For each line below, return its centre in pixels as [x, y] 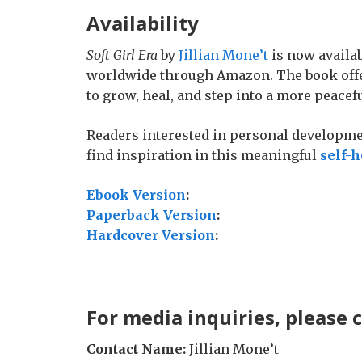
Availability [143, 23]
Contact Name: [136, 349]
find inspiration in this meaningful [202, 155]
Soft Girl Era [122, 55]
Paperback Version [152, 215]
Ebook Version [136, 195]
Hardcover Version [151, 235]
